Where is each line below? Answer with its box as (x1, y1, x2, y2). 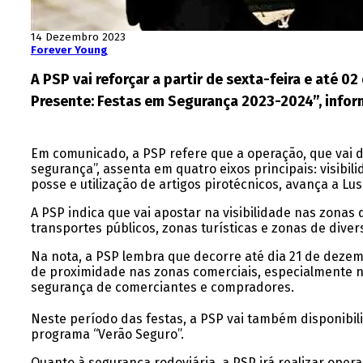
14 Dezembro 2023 (30, 31, 126, 45)
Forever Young (30, 44, 108, 58)
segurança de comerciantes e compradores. (30, 280, 294, 296)
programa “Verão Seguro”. (30, 327, 184, 343)
